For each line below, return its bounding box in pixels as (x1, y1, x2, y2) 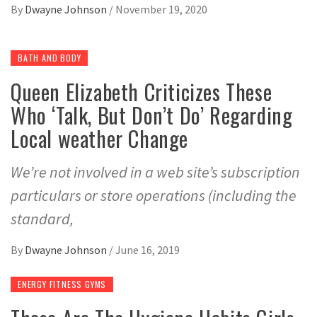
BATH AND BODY (18, 51, 81, 64)
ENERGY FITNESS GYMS (18, 277, 107, 290)
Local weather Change (11, 122, 189, 154)
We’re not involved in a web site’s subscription (11, 161, 300, 182)
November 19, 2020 (115, 1, 207, 16)
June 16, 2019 (115, 242, 180, 257)
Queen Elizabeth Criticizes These (11, 75, 272, 108)
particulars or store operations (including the (11, 185, 296, 205)
